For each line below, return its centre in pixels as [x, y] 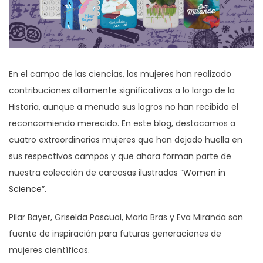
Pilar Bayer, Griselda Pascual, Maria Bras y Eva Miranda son [126, 217]
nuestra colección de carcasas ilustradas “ [96, 172]
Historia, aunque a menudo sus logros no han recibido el [124, 107]
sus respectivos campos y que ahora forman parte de [120, 156]
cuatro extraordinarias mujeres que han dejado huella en [126, 139]
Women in [204, 172]
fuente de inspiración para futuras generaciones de [115, 233]
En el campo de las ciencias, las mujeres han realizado [120, 74]
